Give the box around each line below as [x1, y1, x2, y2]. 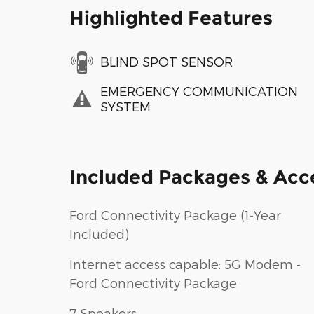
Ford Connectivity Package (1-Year [69, 207, 281, 222]
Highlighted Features [69, 6, 273, 29]
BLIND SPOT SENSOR [100, 54, 233, 69]
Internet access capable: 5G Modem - [69, 256, 301, 271]
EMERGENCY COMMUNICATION [100, 83, 298, 99]
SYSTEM [100, 99, 151, 114]
